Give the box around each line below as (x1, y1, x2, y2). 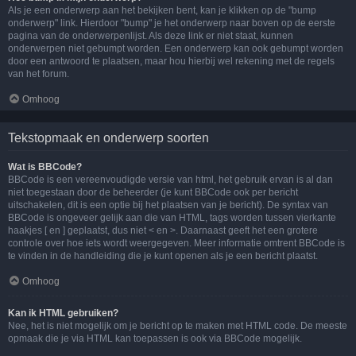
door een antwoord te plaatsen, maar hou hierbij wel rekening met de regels (8, 56, 335, 67)
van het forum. (8, 68, 69, 79)
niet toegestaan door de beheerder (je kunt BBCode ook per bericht (8, 187, 298, 198)
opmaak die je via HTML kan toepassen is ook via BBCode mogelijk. (8, 333, 302, 344)
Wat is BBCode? (8, 161, 82, 172)
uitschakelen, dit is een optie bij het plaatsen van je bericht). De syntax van (8, 199, 328, 211)
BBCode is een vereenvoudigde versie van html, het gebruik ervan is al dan (8, 174, 333, 185)
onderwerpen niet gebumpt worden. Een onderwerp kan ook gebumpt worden (8, 43, 343, 54)
